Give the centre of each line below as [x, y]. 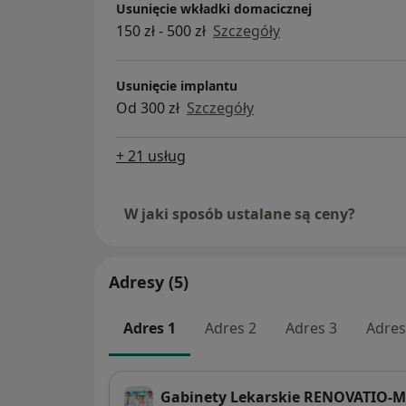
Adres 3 [311, 328]
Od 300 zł [148, 108]
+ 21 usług [151, 155]
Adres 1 [150, 328]
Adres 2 [231, 328]
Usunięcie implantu [177, 86]
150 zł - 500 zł [161, 31]
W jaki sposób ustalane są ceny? [240, 213]
